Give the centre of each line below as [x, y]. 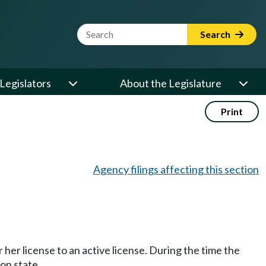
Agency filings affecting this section [176, 169]
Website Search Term [127, 30]
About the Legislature [171, 83]
